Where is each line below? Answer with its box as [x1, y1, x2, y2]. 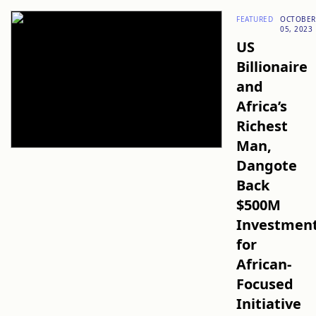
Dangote [236, 156, 297, 175]
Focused [236, 274, 293, 293]
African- [236, 255, 291, 274]
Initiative [236, 294, 301, 313]
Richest [236, 116, 288, 135]
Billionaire [236, 57, 308, 76]
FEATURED [236, 14, 273, 24]
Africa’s [236, 97, 287, 116]
